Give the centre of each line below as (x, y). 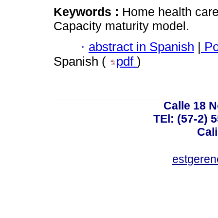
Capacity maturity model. (121, 26)
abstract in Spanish (141, 46)
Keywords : (88, 12)
